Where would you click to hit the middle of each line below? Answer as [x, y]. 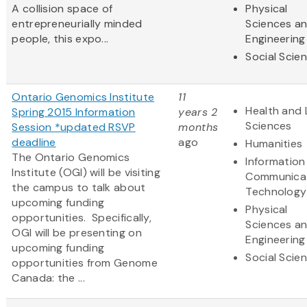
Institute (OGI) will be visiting [86, 172]
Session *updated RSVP [74, 127]
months [198, 127]
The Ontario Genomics [71, 157]
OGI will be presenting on [77, 232]
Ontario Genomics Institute [83, 97]
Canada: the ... [48, 278]
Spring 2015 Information [74, 112]
